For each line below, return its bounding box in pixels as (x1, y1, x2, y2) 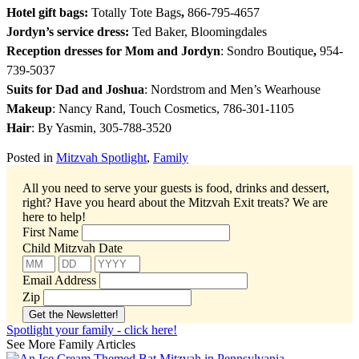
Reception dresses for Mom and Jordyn (6, 43, 220, 58)
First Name (22, 224, 79, 239)
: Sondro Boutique (220, 43, 313, 58)
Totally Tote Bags (91, 5, 181, 19)
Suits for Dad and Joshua (6, 82, 144, 96)
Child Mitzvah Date (22, 240, 123, 255)
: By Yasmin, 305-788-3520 (31, 120, 171, 135)
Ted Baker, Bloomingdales (132, 24, 267, 38)
